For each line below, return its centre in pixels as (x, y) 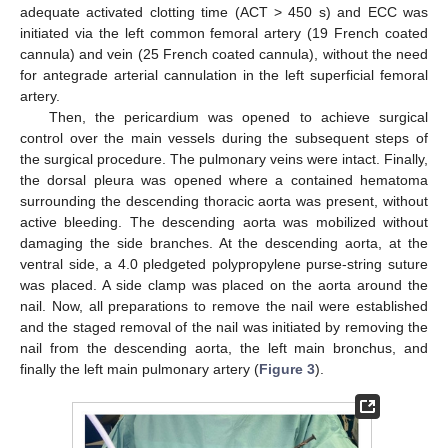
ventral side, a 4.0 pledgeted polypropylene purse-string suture (224, 263)
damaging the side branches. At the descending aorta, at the (224, 242)
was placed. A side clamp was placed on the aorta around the (224, 284)
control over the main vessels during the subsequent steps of (224, 137)
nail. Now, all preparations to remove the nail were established (224, 305)
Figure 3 (287, 368)
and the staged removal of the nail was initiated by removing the (224, 326)
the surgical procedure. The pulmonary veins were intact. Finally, (224, 158)
